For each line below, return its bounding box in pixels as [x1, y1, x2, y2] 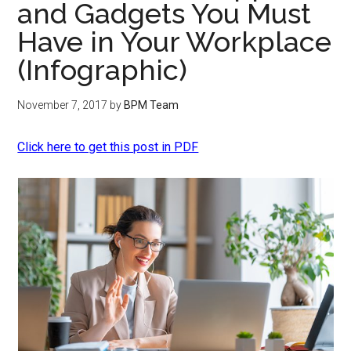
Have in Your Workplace [17, 25, 332, 58]
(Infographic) [17, 53, 188, 86]
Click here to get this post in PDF [17, 139, 199, 154]
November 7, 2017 [17, 99, 108, 111]
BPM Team [124, 99, 179, 111]
